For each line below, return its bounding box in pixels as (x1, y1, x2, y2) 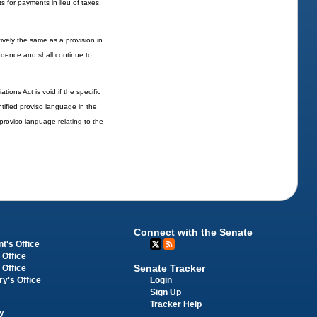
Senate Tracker (134, 262, 206, 274)
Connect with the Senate (134, 226, 253, 238)
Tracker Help (150, 299, 202, 309)
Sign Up (150, 287, 182, 296)
